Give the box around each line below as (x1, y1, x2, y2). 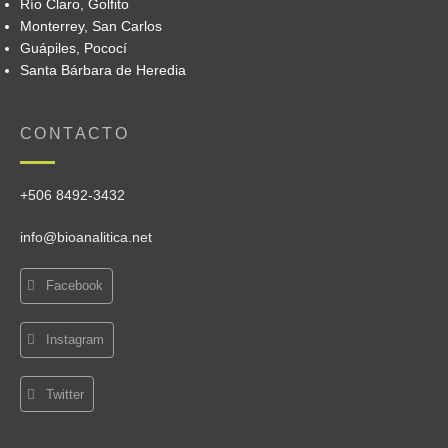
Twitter (46, 386, 85, 402)
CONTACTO (19, 125, 130, 143)
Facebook (46, 278, 104, 294)
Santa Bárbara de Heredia (19, 61, 186, 78)
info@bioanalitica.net (19, 229, 152, 246)
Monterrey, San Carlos (19, 17, 162, 34)
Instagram (46, 332, 105, 348)
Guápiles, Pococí (19, 39, 127, 56)
